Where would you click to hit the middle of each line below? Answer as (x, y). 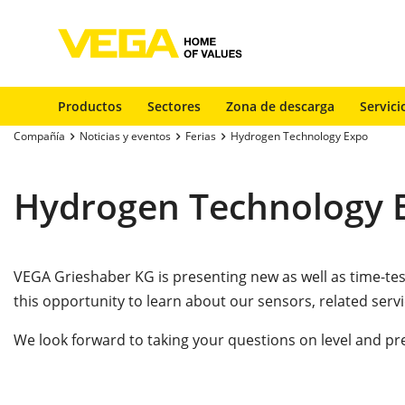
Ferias (201, 136)
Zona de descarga (280, 106)
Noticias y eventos (125, 136)
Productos (90, 106)
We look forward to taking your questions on (165, 340)
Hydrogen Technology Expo (299, 136)
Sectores (174, 106)
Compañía (39, 136)
